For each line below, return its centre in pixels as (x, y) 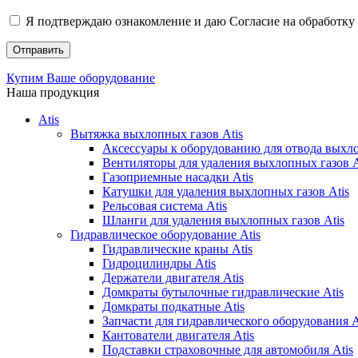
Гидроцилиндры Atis (159, 263)
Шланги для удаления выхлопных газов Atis (223, 220)
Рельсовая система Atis (165, 205)
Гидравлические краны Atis (177, 249)
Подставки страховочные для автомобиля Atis (228, 349)
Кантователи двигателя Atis (178, 335)
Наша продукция (53, 92)
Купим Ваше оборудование (81, 78)
